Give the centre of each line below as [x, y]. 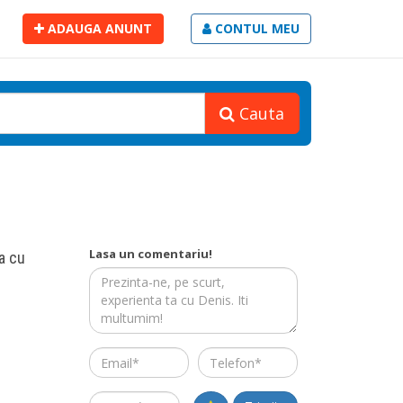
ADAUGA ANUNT [98, 28]
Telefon [221, 362]
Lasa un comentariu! [150, 254]
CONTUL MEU [255, 28]
